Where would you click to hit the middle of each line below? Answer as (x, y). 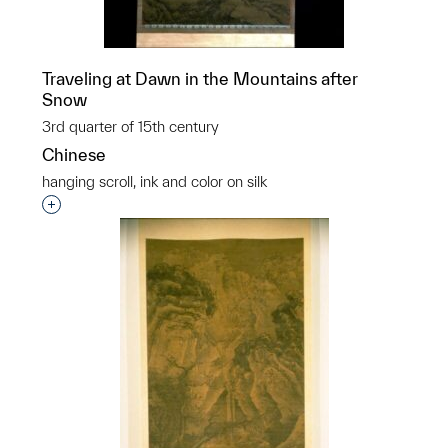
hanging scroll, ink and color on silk (154, 181)
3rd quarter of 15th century (130, 126)
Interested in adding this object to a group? (212, 205)
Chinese (74, 154)
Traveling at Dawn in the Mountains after (200, 78)
